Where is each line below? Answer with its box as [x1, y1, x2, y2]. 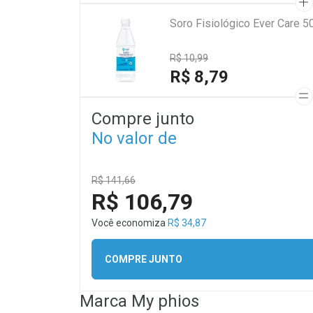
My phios [131, 291, 199, 311]
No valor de [92, 129, 177, 148]
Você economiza [92, 217, 168, 228]
